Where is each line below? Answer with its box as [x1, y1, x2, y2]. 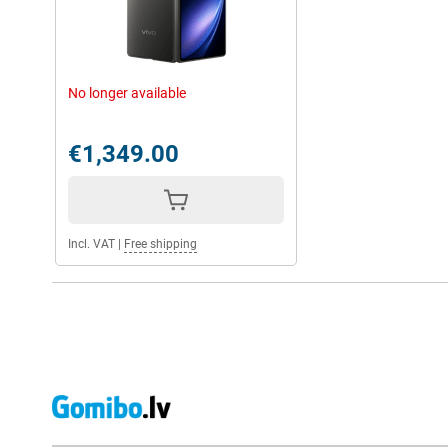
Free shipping [124, 237, 197, 251]
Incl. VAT [68, 237, 115, 251]
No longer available [68, 85, 186, 101]
